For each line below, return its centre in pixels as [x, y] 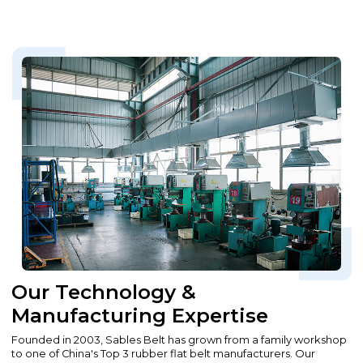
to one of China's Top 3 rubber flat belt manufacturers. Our [164, 354]
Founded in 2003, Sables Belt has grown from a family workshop [179, 340]
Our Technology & [104, 292]
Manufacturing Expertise [140, 316]
